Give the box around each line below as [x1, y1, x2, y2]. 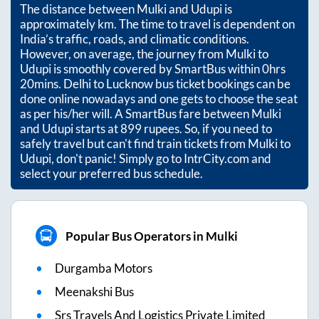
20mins [20, 76, 58, 92]
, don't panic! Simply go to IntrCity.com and [51, 151, 271, 167]
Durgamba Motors [55, 261, 152, 276]
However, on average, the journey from [20, 46, 226, 62]
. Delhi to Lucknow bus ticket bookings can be [58, 76, 291, 92]
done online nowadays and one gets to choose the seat [20, 91, 298, 107]
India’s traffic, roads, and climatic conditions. [20, 31, 249, 47]
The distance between [20, 1, 137, 17]
